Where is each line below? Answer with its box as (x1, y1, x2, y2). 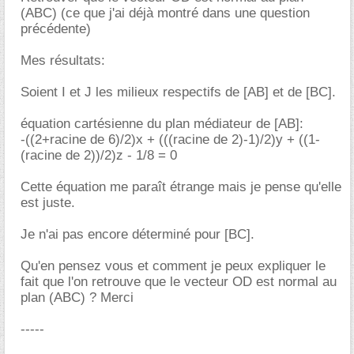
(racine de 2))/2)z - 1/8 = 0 (21, 148, 177, 163)
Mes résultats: (21, 53, 105, 68)
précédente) (21, 21, 91, 36)
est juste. (21, 195, 75, 210)
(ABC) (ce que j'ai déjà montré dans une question (21, 6, 310, 21)
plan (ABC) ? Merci (21, 290, 134, 305)
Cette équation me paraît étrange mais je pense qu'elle (21, 179, 341, 194)
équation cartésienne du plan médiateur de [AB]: (21, 116, 303, 131)
